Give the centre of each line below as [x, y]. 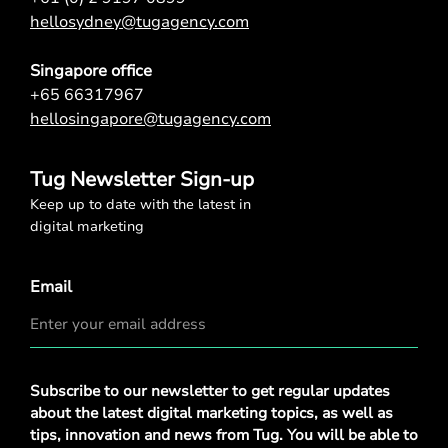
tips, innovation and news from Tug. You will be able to [224, 435]
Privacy [57, 379]
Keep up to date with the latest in [140, 204]
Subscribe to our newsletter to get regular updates [210, 391]
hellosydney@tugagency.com [139, 21]
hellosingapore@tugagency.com [150, 118]
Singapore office [91, 70]
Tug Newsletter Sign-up [142, 179]
